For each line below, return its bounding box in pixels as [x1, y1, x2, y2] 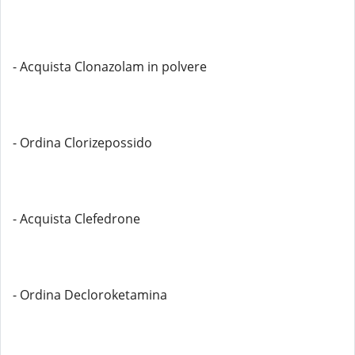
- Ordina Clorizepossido [13, 134, 152, 151]
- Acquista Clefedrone [13, 210, 140, 227]
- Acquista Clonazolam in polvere [13, 58, 207, 75]
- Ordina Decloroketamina [13, 286, 167, 303]
